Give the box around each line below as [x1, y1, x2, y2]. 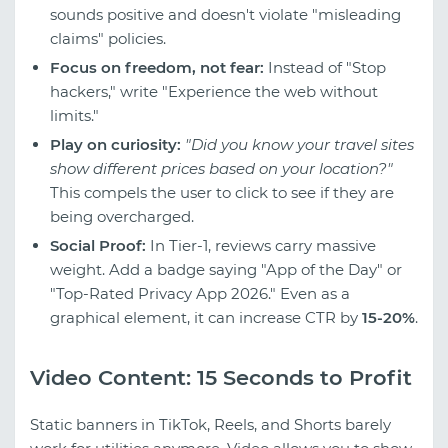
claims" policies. [50, 29, 166, 49]
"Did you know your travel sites [185, 135, 414, 155]
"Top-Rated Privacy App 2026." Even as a [50, 284, 350, 304]
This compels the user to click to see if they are [50, 183, 394, 203]
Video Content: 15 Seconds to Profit [30, 365, 412, 391]
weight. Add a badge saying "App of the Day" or [50, 260, 402, 280]
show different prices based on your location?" [50, 159, 393, 179]
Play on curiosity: [50, 135, 181, 155]
